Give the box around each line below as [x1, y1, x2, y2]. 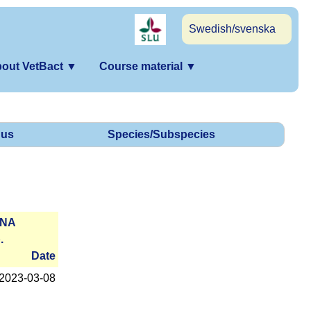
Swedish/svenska [189, 23, 276, 35]
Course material [99, 60, 185, 72]
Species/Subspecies [108, 128, 215, 141]
